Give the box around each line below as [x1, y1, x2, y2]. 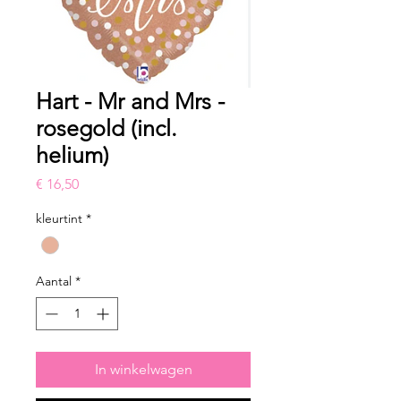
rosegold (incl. [36, 115, 177, 142]
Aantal [36, 273, 72, 290]
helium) [36, 141, 109, 169]
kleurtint [36, 210, 82, 227]
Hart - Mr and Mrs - [36, 88, 225, 115]
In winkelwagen [94, 361, 192, 379]
